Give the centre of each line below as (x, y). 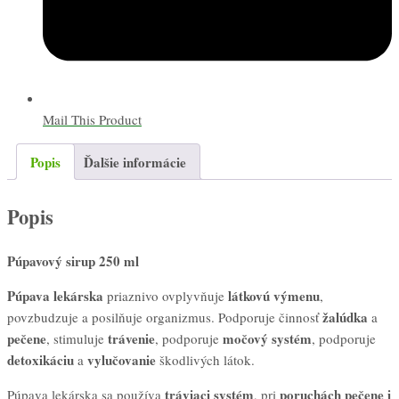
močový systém (265, 339)
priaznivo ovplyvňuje (166, 296)
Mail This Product (92, 120)
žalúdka (345, 318)
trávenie (131, 339)
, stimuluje (77, 339)
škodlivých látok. (205, 360)
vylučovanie (122, 360)
